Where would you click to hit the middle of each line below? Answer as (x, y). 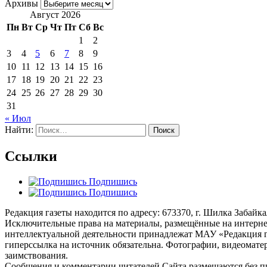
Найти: (19, 130)
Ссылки (31, 156)
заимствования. (36, 255)
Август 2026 (55, 15)
